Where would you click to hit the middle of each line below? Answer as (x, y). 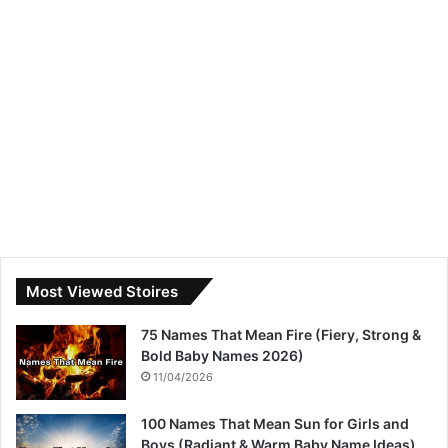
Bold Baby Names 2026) (222, 356)
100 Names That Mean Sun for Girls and (275, 424)
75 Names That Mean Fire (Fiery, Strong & (281, 335)
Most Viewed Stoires (102, 292)
